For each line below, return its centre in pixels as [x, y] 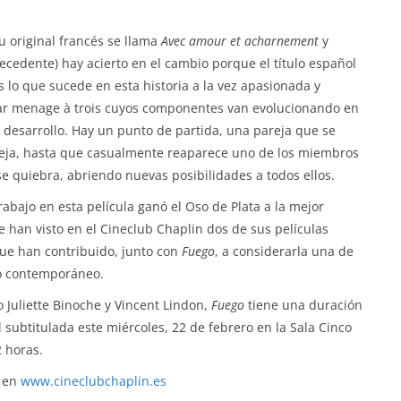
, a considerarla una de [284, 251]
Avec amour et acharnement [242, 41]
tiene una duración [303, 305]
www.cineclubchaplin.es [94, 381]
